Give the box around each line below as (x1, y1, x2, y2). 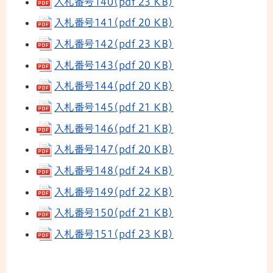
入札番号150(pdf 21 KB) (54, 208, 174, 218)
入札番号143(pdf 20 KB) (54, 60, 174, 70)
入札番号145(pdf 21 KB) (54, 102, 174, 113)
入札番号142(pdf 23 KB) (54, 39, 174, 49)
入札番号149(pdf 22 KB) (54, 186, 174, 197)
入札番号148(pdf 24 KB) (54, 165, 174, 175)
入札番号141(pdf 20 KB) (54, 18, 174, 28)
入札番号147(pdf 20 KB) (54, 144, 174, 155)
